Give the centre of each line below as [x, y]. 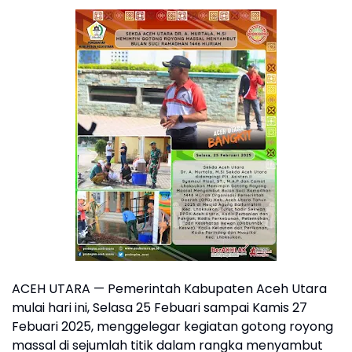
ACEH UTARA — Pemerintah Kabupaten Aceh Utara [169, 289]
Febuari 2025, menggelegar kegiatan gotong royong [172, 326]
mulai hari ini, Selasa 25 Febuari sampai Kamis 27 [159, 308]
